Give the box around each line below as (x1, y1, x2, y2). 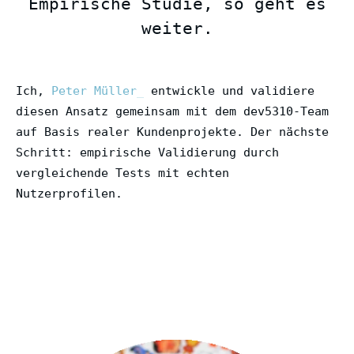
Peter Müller (51, 83, 137, 98)
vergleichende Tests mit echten (16, 165, 229, 180)
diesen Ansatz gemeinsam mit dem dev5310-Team (16, 104, 329, 119)
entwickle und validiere (144, 83, 314, 98)
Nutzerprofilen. (16, 186, 122, 201)
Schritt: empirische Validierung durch (16, 145, 279, 160)
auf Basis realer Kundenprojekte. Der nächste (16, 124, 329, 139)
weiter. (141, 18, 213, 38)
